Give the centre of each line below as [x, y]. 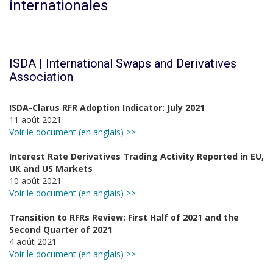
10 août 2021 [35, 181]
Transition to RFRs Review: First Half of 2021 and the [124, 217]
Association [41, 77]
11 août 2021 [35, 120]
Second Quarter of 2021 [61, 229]
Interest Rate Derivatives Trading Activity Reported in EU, [136, 156]
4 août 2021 [33, 242]
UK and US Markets [51, 168]
